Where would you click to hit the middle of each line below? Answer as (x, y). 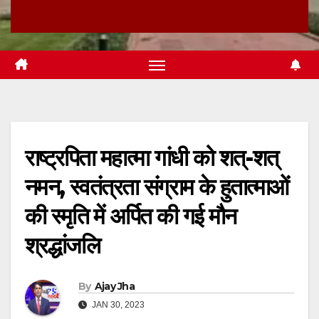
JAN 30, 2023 (117, 304)
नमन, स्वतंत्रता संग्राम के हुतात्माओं (157, 187)
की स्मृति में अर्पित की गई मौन (131, 216)
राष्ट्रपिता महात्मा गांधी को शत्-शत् (152, 158)
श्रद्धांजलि (62, 246)
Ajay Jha (115, 286)
